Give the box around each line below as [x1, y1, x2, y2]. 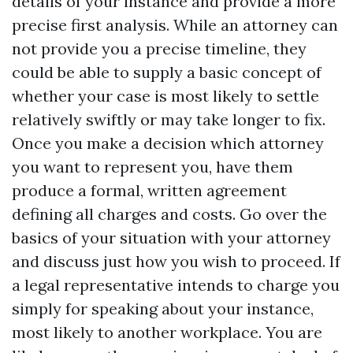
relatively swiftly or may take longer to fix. [12, 110, 325, 129]
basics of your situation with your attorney [12, 228, 331, 247]
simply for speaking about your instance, [12, 299, 314, 318]
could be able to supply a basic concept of [12, 62, 321, 82]
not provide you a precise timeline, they [12, 39, 307, 58]
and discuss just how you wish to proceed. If [12, 251, 340, 271]
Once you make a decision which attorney [12, 133, 324, 153]
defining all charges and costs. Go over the [12, 204, 327, 224]
